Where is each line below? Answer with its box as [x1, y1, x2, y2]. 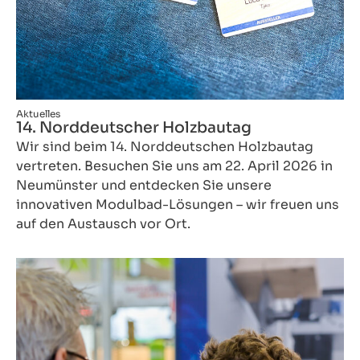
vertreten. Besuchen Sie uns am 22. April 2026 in [16, 157, 333, 175]
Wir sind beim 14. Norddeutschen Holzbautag [16, 138, 313, 156]
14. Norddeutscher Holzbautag [16, 118, 252, 138]
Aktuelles [16, 108, 60, 121]
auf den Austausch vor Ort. [16, 215, 190, 233]
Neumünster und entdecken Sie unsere [16, 177, 272, 194]
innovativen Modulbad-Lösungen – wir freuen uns [16, 196, 339, 214]
